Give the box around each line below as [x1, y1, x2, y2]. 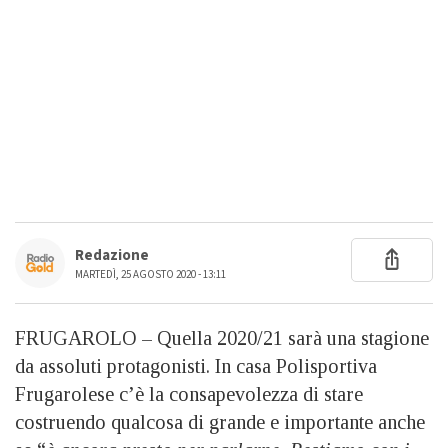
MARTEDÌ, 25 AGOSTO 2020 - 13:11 [75, 266, 226, 282]
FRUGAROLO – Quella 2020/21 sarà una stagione [15, 326, 429, 349]
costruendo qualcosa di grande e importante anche [15, 410, 425, 433]
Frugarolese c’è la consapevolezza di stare [15, 382, 363, 405]
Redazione [75, 244, 149, 266]
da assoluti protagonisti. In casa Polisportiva [15, 354, 377, 377]
